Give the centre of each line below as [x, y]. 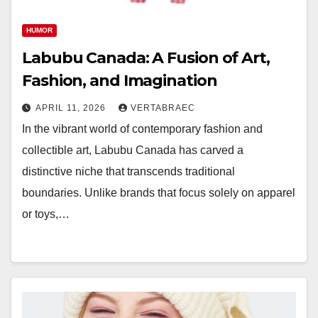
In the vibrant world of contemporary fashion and [142, 129]
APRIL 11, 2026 [72, 108]
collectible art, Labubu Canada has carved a [133, 150]
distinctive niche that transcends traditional [128, 171]
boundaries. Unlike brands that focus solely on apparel [159, 193]
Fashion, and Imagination [120, 81]
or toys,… [46, 214]
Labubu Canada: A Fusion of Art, [146, 58]
